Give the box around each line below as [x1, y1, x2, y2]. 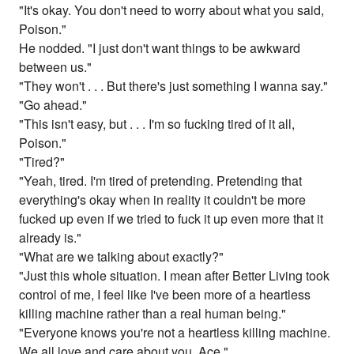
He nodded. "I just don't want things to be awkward [19, 39, 301, 58]
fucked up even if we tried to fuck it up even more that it [19, 209, 324, 228]
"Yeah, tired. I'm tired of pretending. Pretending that [19, 171, 303, 190]
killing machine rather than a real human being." [19, 304, 287, 323]
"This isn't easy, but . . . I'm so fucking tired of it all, [19, 115, 296, 134]
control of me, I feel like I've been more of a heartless [19, 285, 311, 304]
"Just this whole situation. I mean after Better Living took [19, 266, 330, 285]
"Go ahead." [19, 96, 88, 115]
